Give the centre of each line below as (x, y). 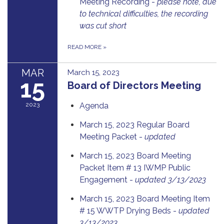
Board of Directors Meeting (134, 85)
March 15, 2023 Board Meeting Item (145, 198)
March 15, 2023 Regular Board (134, 124)
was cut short (103, 25)
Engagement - (107, 179)
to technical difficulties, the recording (144, 13)
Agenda (94, 105)
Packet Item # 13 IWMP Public (135, 167)
